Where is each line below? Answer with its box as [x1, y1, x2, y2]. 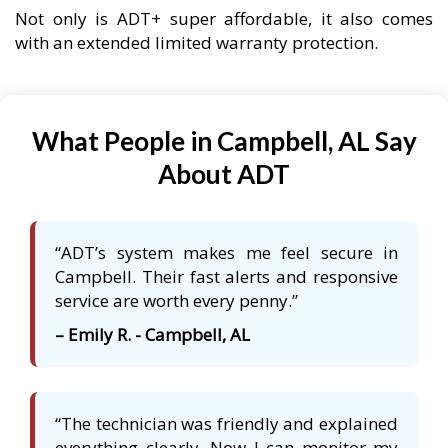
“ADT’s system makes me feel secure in [55, 241, 398, 265]
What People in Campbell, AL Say [31, 125, 417, 158]
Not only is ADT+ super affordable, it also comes [15, 7, 433, 31]
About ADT [158, 158, 290, 191]
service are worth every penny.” [55, 289, 298, 313]
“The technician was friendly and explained [55, 412, 398, 436]
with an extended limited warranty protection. [15, 31, 378, 55]
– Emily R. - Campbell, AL [55, 323, 250, 347]
